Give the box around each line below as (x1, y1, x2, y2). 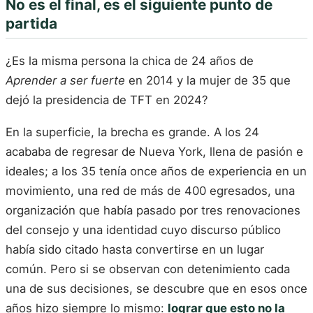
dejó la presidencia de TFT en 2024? (6, 93, 208, 108)
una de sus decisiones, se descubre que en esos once (6, 281, 307, 296)
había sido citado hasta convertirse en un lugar (6, 242, 264, 256)
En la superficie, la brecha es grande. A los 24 (6, 124, 259, 139)
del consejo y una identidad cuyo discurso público (6, 222, 281, 237)
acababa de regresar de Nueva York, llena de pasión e (6, 144, 303, 159)
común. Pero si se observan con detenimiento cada (6, 261, 290, 276)
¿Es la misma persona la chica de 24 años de (6, 54, 254, 68)
